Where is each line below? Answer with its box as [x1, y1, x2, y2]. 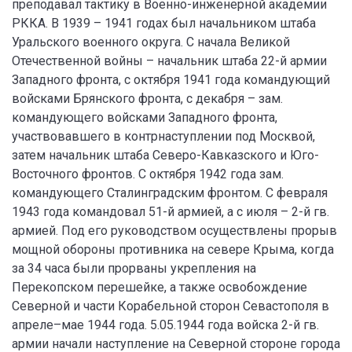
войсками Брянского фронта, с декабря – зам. [12, 91, 283, 106]
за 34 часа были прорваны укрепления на [12, 261, 256, 276]
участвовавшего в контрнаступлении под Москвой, [12, 129, 315, 144]
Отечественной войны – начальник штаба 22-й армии [12, 53, 327, 68]
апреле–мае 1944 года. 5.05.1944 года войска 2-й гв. [12, 317, 319, 332]
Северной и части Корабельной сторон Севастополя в [12, 299, 329, 313]
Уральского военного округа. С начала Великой [12, 35, 290, 49]
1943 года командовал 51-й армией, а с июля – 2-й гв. [12, 204, 329, 219]
